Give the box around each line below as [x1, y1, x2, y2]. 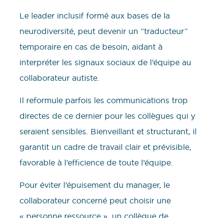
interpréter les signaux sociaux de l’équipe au [19, 57, 191, 67]
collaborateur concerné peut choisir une [19, 196, 171, 206]
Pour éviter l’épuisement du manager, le [19, 180, 170, 190]
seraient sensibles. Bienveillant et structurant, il [19, 127, 197, 136]
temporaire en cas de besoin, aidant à [19, 41, 163, 52]
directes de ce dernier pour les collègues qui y [19, 111, 195, 121]
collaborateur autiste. [19, 73, 99, 83]
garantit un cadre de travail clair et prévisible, [19, 142, 191, 152]
